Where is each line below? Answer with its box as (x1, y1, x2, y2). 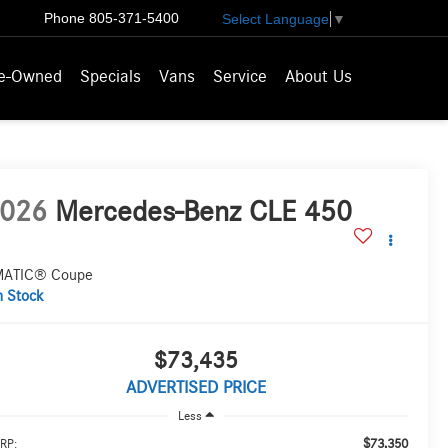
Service (213, 68, 267, 87)
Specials (80, 68, 141, 87)
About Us (285, 68, 352, 87)
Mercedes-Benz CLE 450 (55, 197, 353, 228)
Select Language (222, 10, 329, 27)
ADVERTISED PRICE (125, 379, 266, 398)
